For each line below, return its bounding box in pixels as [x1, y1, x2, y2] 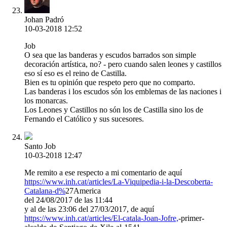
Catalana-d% [24, 186, 65, 196]
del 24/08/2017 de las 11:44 [24, 196, 112, 205]
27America [65, 186, 101, 196]
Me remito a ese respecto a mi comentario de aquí [24, 168, 182, 177]
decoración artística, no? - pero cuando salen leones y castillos [24, 60, 221, 69]
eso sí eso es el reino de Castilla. [24, 69, 127, 78]
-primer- [178, 214, 204, 223]
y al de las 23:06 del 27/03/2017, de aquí [24, 205, 154, 214]
